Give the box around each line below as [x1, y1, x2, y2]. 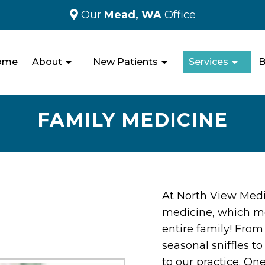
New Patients [92, 56, 158, 68]
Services [188, 56, 228, 68]
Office [164, 8, 196, 21]
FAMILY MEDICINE [37, 108, 228, 131]
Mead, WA [104, 8, 164, 21]
